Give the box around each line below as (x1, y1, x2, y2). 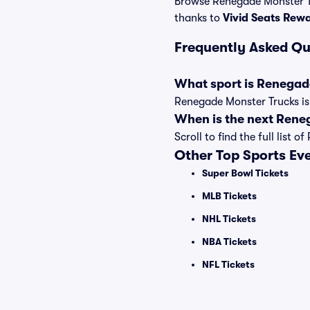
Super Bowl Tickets (202, 167, 289, 179)
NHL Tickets (202, 213, 256, 224)
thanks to (174, 12, 223, 24)
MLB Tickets (202, 190, 257, 201)
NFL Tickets (202, 259, 255, 270)
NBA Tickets (202, 236, 257, 247)
